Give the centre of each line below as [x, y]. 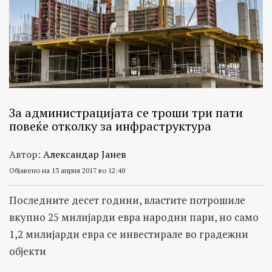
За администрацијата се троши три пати [126, 113]
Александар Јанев [85, 155]
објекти [28, 251]
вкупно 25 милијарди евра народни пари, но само [134, 217]
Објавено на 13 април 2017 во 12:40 [67, 171]
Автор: [26, 155]
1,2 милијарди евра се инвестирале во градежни [129, 234]
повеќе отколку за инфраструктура [110, 126]
